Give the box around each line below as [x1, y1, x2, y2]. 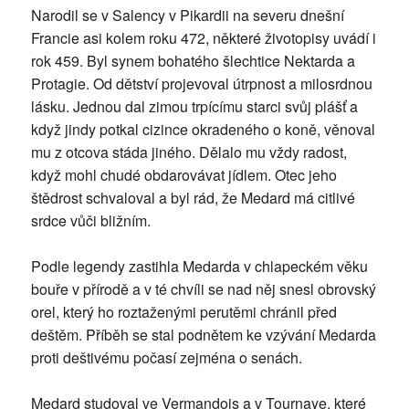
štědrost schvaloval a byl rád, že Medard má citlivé [30, 187, 355, 209]
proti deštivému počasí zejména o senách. [30, 347, 302, 369]
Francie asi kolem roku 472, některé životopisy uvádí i [30, 27, 376, 49]
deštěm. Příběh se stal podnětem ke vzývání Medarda [30, 324, 376, 346]
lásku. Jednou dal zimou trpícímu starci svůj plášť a [30, 96, 358, 118]
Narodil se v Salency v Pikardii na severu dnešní [30, 5, 344, 26]
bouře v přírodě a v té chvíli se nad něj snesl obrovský [30, 278, 376, 300]
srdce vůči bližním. [30, 210, 151, 232]
